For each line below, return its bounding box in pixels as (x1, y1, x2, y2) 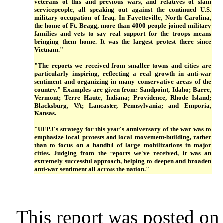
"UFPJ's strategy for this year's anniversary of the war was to (34, 125, 211, 133)
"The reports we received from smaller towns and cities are (34, 62, 211, 69)
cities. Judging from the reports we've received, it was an (34, 149, 211, 157)
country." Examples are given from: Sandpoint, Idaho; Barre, (34, 86, 211, 93)
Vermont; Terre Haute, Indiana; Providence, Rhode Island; (34, 94, 211, 101)
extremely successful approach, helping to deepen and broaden (34, 157, 211, 165)
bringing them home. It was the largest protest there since (34, 38, 211, 45)
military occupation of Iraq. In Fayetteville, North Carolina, (34, 14, 211, 21)
